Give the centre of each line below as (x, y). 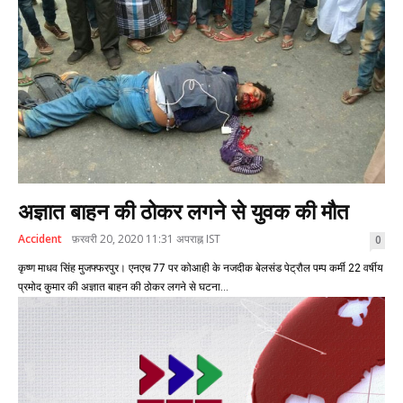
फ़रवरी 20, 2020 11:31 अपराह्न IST (146, 239)
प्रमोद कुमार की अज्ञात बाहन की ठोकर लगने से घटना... (123, 287)
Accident (40, 239)
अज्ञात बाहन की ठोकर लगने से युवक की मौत (184, 213)
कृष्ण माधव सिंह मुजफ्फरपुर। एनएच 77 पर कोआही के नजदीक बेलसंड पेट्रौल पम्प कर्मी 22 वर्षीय (48, 269)
